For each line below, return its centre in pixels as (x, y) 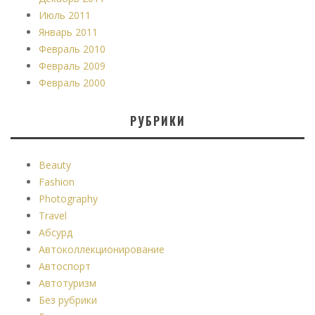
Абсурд (56, 233)
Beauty (55, 165)
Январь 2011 (68, 32)
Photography (68, 199)
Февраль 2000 (72, 83)
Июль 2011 (65, 15)
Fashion (57, 182)
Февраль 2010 (72, 49)
